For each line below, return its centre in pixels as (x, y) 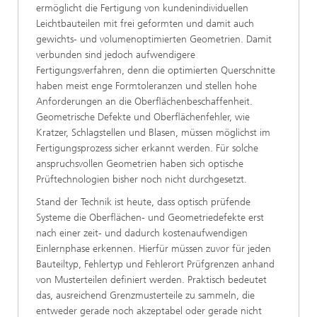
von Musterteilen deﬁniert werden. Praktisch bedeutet (151, 279)
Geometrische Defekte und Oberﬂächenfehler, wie (143, 117)
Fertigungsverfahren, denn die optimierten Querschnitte (156, 70)
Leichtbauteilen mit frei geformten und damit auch (145, 23)
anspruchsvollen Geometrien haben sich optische (140, 163)
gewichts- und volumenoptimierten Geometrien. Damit (154, 39)
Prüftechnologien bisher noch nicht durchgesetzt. (142, 179)
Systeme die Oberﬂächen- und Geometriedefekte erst (150, 217)
